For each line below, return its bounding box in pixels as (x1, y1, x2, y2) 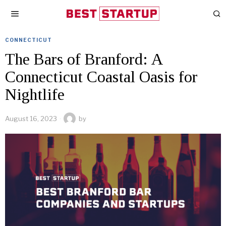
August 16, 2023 (5, 115, 57, 123)
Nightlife (5, 85, 65, 103)
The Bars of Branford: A (5, 50, 162, 68)
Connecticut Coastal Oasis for (5, 68, 198, 86)
